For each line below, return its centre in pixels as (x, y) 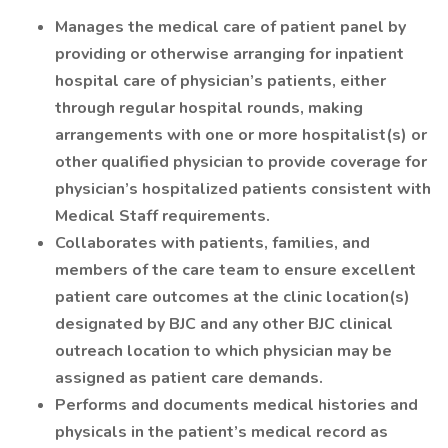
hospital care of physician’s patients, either (220, 81)
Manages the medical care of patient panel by (230, 27)
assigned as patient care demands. (189, 378)
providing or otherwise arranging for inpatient (229, 54)
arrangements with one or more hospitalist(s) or (241, 135)
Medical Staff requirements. (162, 216)
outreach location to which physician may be (223, 351)
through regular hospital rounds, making (209, 108)
